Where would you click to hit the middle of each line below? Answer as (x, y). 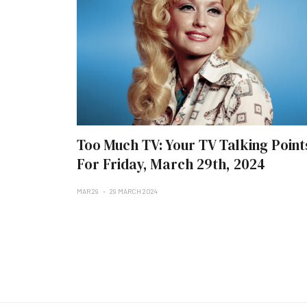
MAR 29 (88, 191)
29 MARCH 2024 (134, 191)
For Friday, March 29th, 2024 (171, 164)
